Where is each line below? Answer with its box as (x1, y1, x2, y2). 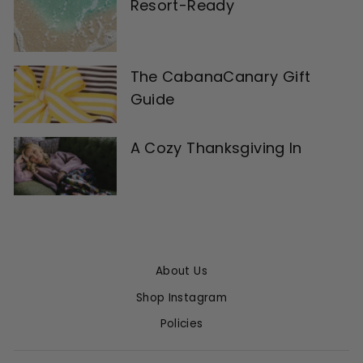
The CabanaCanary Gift (130, 66, 311, 88)
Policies (160, 315, 203, 331)
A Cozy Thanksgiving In (130, 138, 302, 159)
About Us (156, 263, 207, 280)
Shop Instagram (135, 289, 228, 305)
